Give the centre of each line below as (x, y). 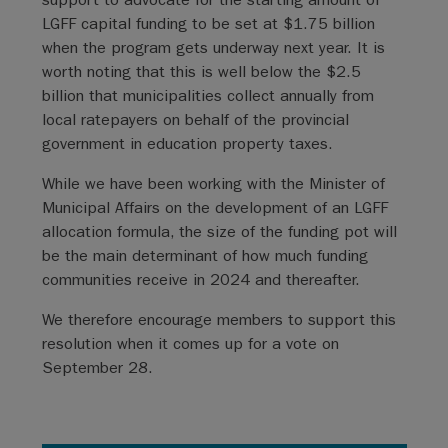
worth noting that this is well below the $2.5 (201, 71)
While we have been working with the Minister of (213, 183)
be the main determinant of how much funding (204, 255)
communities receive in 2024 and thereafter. (200, 279)
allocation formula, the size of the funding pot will (219, 231)
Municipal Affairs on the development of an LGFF (214, 207)
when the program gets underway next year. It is (213, 47)
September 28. (97, 367)
